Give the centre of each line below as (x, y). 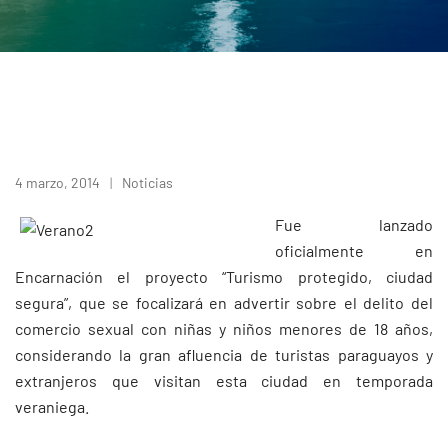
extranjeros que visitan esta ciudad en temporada (224, 380)
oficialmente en (354, 250)
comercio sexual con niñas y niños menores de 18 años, (224, 328)
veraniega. (52, 406)
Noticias (147, 182)
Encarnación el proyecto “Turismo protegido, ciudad (224, 276)
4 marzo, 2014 (57, 182)
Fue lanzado (354, 224)
